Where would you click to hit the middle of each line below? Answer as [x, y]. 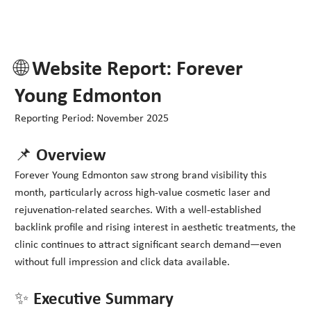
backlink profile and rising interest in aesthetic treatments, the [155, 228]
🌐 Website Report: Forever [129, 70]
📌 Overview [61, 156]
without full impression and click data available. [123, 263]
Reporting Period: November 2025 [92, 119]
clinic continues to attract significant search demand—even [148, 245]
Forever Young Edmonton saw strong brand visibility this [141, 176]
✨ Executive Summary [94, 300]
